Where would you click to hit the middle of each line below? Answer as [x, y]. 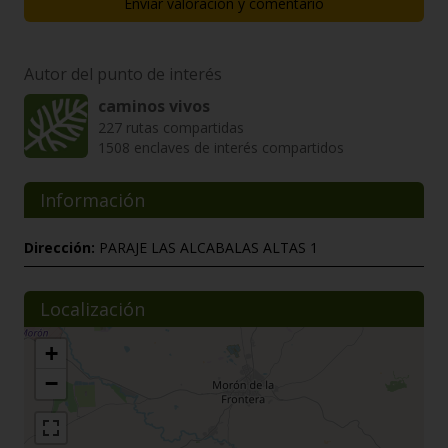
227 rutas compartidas [171, 127]
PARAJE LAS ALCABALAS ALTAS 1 [206, 247]
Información [92, 200]
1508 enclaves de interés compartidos [221, 147]
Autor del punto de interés [123, 74]
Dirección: [59, 247]
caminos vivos [154, 106]
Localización [92, 309]
